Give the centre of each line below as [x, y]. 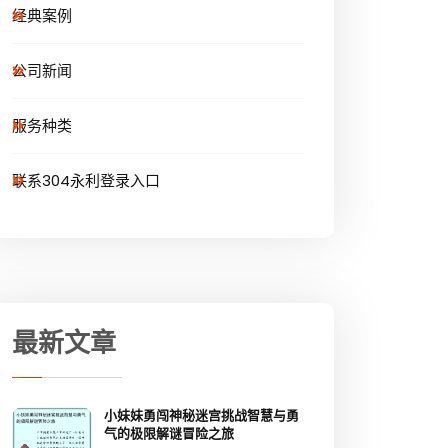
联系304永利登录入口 [86, 181]
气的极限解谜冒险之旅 [169, 434]
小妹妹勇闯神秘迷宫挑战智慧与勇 [201, 416]
